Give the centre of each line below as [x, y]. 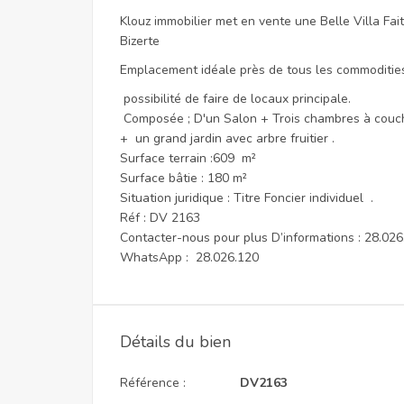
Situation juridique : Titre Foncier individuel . [247, 198]
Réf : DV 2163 [160, 218]
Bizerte [143, 41]
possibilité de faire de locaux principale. [235, 99]
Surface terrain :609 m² [188, 158]
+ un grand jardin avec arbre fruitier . [229, 138]
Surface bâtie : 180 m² [184, 178]
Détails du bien [175, 342]
